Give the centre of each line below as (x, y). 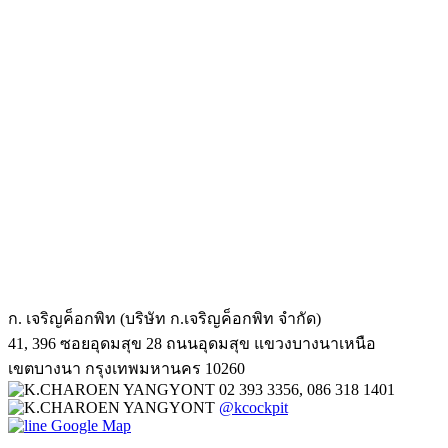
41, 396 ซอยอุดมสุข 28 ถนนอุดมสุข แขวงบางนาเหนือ (192, 343)
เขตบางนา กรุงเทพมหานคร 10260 (126, 368)
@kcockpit (253, 407)
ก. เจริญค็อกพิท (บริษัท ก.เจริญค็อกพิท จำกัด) (164, 318)
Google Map (91, 425)
